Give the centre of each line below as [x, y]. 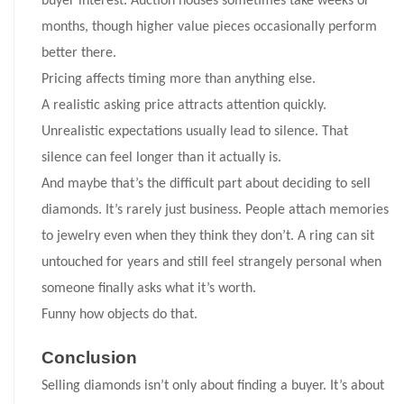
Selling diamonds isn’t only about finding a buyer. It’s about [213, 386]
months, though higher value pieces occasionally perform [209, 28]
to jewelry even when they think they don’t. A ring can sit [208, 237]
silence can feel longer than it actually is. [161, 158]
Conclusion [89, 358]
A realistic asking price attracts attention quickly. [184, 106]
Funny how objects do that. [119, 315]
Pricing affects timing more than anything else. [179, 80]
